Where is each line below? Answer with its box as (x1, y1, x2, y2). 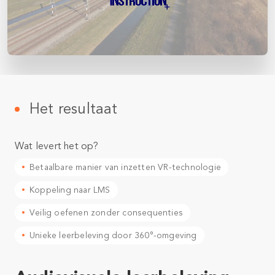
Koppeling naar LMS (29, 184, 110, 195)
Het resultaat (29, 99, 118, 118)
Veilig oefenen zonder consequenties (29, 207, 183, 218)
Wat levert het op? (15, 139, 99, 152)
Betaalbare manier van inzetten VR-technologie (29, 161, 221, 172)
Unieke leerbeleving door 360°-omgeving (29, 230, 197, 241)
